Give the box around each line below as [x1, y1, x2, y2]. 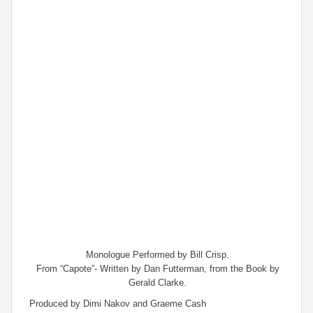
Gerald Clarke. [129, 277, 187, 288]
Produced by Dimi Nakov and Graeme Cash [29, 298, 206, 309]
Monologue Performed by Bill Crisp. [86, 249, 229, 260]
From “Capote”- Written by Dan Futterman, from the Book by [36, 263, 279, 274]
